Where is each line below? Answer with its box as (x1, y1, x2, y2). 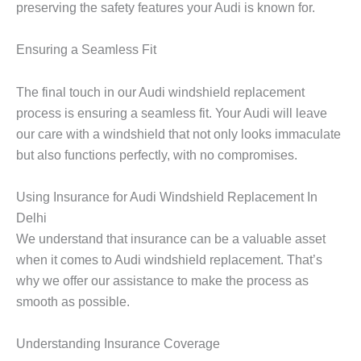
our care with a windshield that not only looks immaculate (16, 126, 341, 141)
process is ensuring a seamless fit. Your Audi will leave (16, 105, 327, 120)
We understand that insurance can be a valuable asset (16, 230, 326, 246)
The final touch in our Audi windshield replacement (16, 84, 305, 99)
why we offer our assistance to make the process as (16, 272, 309, 288)
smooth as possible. (16, 293, 130, 309)
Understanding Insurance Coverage (16, 336, 220, 351)
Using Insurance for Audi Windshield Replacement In (16, 189, 317, 204)
